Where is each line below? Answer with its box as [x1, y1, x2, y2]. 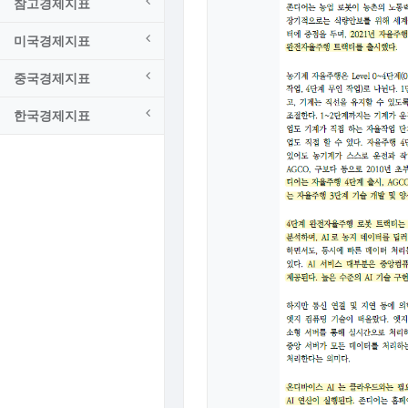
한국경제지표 [14, 107, 90, 124]
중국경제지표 [14, 69, 90, 87]
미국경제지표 [14, 32, 90, 49]
